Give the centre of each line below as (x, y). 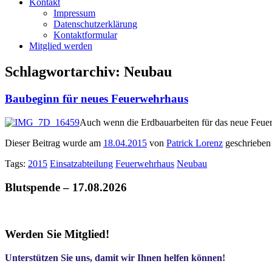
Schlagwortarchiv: (64, 72)
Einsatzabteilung (81, 163)
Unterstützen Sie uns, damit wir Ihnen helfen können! (115, 257)
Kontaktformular (85, 35)
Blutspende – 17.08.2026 (66, 187)
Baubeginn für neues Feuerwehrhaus (97, 99)
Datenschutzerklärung (95, 24)
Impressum (74, 13)
